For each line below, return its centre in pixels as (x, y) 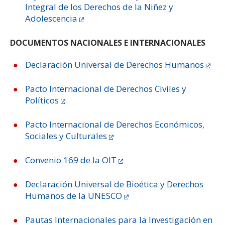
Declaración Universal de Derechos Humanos (115, 65)
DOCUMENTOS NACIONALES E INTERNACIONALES (108, 43)
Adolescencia (51, 18)
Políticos (42, 100)
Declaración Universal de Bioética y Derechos (114, 184)
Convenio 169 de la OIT (71, 160)
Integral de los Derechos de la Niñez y (99, 7)
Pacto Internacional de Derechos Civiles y (106, 89)
